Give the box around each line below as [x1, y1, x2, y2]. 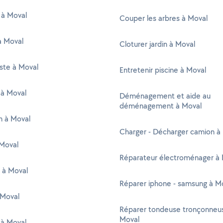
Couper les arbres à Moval [119, 13, 208, 23]
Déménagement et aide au [119, 91, 211, 101]
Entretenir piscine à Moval [119, 65, 206, 75]
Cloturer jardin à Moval [119, 39, 195, 49]
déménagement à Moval [119, 101, 202, 111]
